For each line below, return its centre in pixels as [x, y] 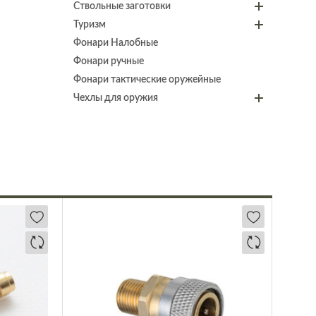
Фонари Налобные [115, 43]
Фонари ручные [108, 61]
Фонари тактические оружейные [147, 79]
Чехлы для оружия [115, 98]
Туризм [89, 24]
